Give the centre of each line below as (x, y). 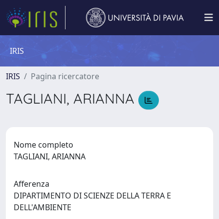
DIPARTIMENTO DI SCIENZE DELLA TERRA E (92, 195)
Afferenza (32, 184)
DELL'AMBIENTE (44, 207)
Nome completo (44, 144)
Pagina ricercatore (65, 76)
